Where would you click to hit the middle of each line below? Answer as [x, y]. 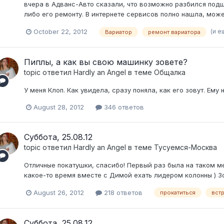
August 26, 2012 [58, 192]
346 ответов [123, 107]
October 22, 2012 [60, 31]
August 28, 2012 [58, 107]
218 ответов [122, 192]
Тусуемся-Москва [185, 147]
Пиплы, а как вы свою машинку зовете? [105, 62]
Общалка [169, 72]
